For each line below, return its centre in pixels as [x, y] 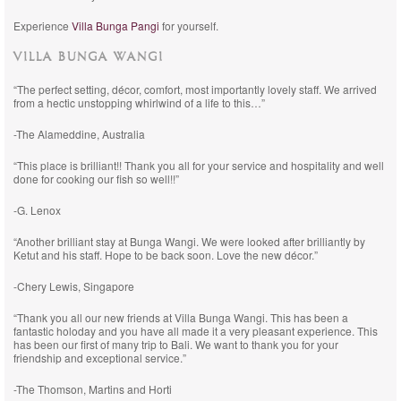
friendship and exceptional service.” [100, 358]
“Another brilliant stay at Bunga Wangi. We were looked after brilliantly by [189, 241]
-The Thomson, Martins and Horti [93, 389]
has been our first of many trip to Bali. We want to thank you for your [176, 344]
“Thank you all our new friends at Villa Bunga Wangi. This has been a [181, 317]
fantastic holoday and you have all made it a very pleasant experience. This [196, 331]
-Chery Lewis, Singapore [74, 286]
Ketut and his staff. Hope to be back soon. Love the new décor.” [166, 255]
